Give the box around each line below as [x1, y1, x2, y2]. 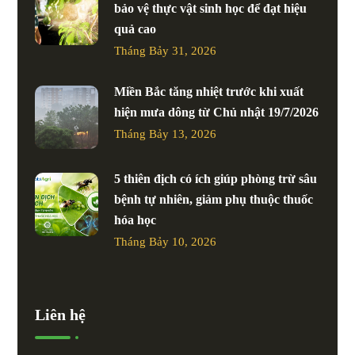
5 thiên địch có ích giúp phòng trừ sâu [114, 172, 318, 186]
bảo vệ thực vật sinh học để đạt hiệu [114, 2, 307, 16]
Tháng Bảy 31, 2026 [114, 44, 217, 58]
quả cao [114, 22, 157, 36]
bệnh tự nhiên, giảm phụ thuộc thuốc [114, 193, 314, 207]
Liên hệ [35, 306, 86, 324]
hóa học [114, 213, 157, 227]
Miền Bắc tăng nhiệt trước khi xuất [114, 85, 304, 99]
